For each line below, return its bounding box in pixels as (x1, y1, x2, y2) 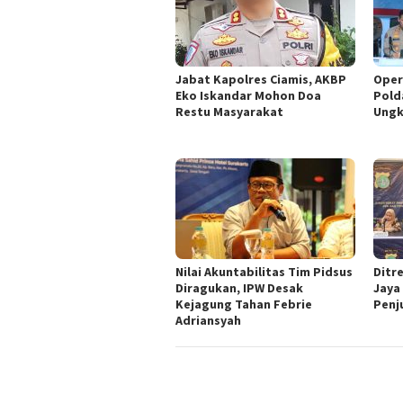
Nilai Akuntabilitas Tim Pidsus (175, 264, 353, 281)
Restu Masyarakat (175, 103, 283, 121)
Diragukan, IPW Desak (175, 280, 303, 297)
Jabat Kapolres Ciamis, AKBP (175, 71, 346, 88)
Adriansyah (175, 312, 241, 329)
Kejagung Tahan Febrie (175, 296, 312, 313)
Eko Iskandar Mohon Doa (175, 87, 321, 104)
